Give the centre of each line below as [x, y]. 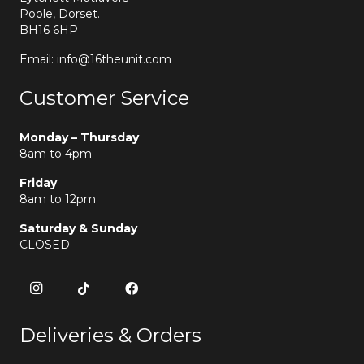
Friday [38, 182]
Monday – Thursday [79, 137]
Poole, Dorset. [60, 13]
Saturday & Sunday [78, 228]
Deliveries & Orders [110, 335]
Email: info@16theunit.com [95, 59]
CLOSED [45, 244]
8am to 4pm [56, 153]
